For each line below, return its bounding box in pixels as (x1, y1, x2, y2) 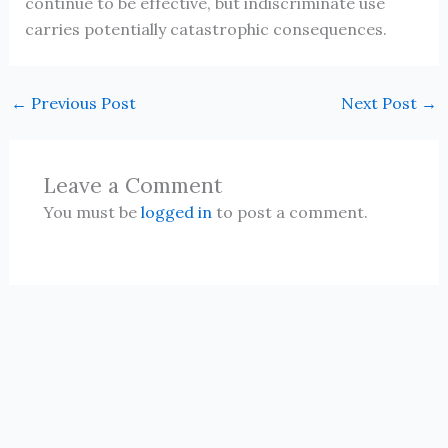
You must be (42, 202, 141, 223)
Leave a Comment (42, 171, 223, 200)
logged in (140, 202, 212, 223)
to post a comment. (211, 202, 368, 223)
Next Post (341, 93, 422, 114)
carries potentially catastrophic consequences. (24, 19, 387, 40)
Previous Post (26, 93, 136, 114)
